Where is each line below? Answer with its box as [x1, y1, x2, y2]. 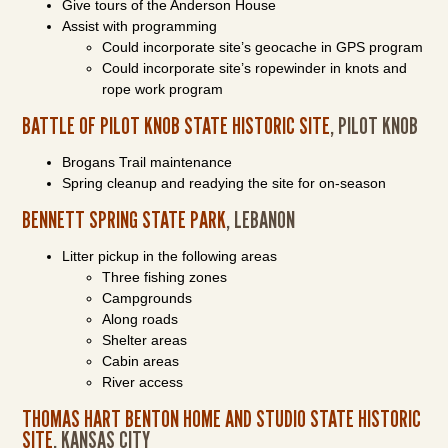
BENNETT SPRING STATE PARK [22, 205, 227, 234]
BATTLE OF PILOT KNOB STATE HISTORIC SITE [22, 111, 331, 140]
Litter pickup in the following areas [62, 248, 278, 264]
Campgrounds [102, 290, 193, 306]
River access [102, 374, 184, 390]
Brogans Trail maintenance [62, 154, 233, 170]
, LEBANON [226, 205, 296, 234]
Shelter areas [102, 332, 188, 348]
